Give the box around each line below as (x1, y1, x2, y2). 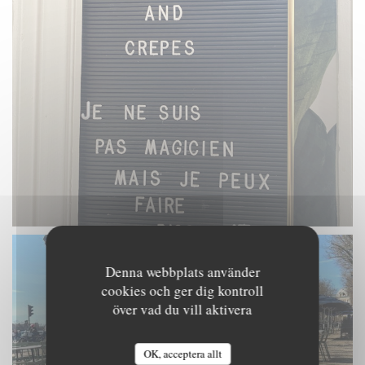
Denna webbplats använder (105, 262, 260, 281)
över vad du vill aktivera (112, 300, 253, 319)
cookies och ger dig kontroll (101, 281, 264, 300)
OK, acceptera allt (143, 346, 222, 361)
